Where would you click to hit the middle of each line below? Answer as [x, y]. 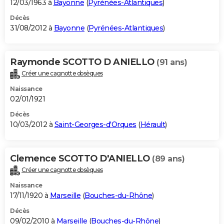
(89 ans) [168, 159]
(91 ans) [172, 62]
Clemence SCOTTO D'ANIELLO [81, 159]
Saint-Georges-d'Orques [95, 125]
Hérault [152, 125]
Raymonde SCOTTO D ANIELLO [83, 62]
